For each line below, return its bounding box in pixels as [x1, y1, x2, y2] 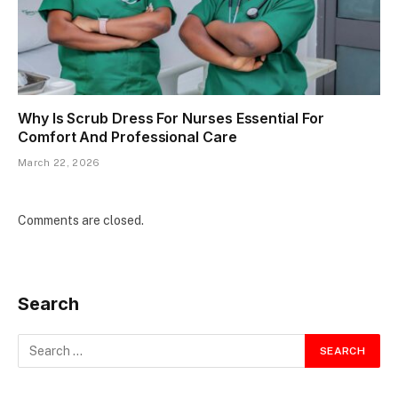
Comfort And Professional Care [18, 128, 237, 147]
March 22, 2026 [18, 157, 100, 169]
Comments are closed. [18, 213, 144, 228]
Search [18, 293, 79, 315]
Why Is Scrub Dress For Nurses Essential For [18, 109, 324, 128]
